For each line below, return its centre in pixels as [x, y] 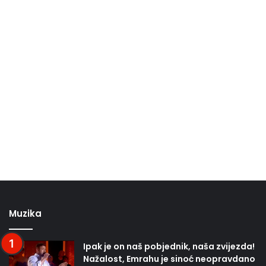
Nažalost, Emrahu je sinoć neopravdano [169, 259]
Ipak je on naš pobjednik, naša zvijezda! [169, 246]
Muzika [25, 213]
